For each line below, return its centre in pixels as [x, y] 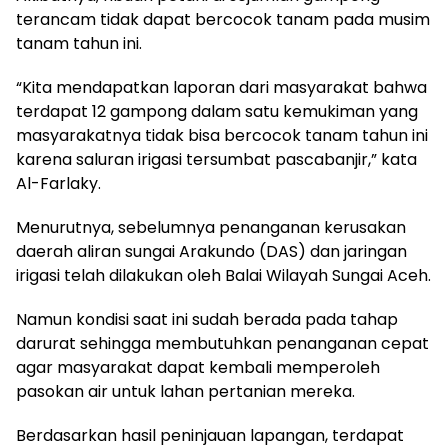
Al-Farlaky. [58, 184]
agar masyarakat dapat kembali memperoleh [198, 368]
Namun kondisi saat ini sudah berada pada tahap [207, 320]
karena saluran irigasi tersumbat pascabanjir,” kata [216, 160]
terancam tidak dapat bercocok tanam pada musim [223, 20]
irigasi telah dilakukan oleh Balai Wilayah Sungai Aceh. [223, 276]
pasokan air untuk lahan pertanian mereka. [185, 392]
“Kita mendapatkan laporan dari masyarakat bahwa [221, 88]
